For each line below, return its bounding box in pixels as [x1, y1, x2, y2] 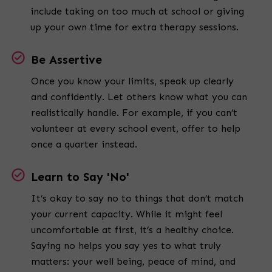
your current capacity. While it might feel [31, 208, 222, 220]
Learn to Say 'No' [31, 170, 129, 185]
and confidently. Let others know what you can [31, 91, 247, 103]
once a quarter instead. [31, 138, 137, 151]
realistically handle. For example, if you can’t [31, 107, 237, 119]
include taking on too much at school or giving [30, 5, 244, 18]
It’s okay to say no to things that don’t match [31, 192, 243, 205]
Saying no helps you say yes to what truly [31, 240, 221, 252]
